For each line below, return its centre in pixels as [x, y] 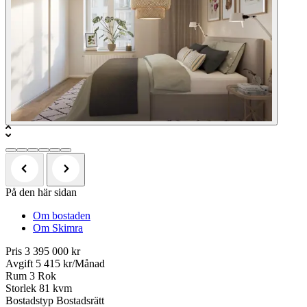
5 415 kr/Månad [70, 264]
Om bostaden [62, 216]
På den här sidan [41, 193]
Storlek [21, 288]
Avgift [19, 264]
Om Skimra [58, 228]
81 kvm [56, 288]
